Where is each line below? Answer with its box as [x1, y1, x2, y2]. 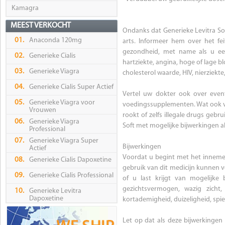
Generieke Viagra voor [29, 99, 95, 107]
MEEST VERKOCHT [11, 22, 71, 30]
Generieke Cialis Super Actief [29, 83, 114, 91]
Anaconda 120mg [29, 37, 82, 45]
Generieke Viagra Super [29, 137, 98, 145]
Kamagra [12, 5, 39, 13]
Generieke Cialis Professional [29, 172, 114, 180]
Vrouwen [29, 106, 56, 115]
